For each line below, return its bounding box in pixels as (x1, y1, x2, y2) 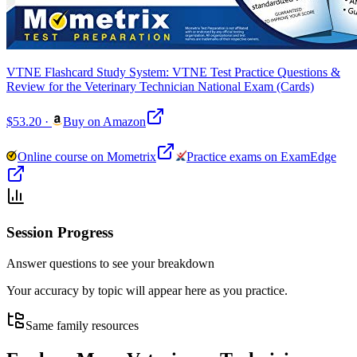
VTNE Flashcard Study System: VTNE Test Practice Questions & (6, 65, 340, 80)
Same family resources (25, 318, 139, 332)
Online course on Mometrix (18, 150, 156, 164)
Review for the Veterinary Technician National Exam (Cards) (6, 80, 314, 94)
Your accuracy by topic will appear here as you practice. (6, 283, 288, 297)
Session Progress (6, 224, 113, 241)
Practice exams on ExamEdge (186, 150, 336, 164)
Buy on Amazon (63, 115, 146, 129)
